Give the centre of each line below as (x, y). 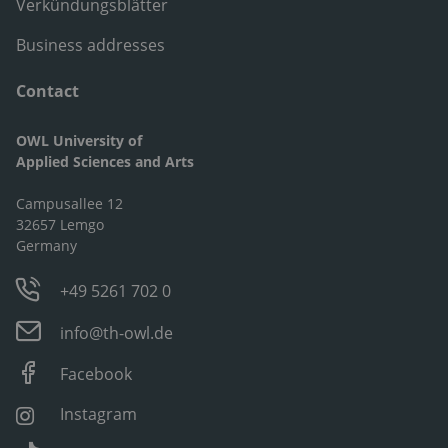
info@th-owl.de (117, 333)
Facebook (96, 374)
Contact (47, 91)
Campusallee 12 (69, 204)
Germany (46, 246)
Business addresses (90, 45)
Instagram (99, 414)
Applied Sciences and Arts (105, 162)
